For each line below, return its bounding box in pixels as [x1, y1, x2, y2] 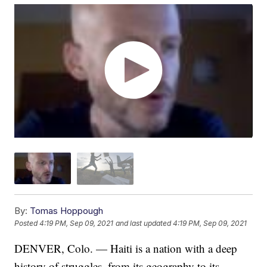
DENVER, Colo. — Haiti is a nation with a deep [14, 240, 238, 256]
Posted [14, 219, 40, 228]
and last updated [116, 219, 172, 228]
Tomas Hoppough [30, 204, 104, 216]
